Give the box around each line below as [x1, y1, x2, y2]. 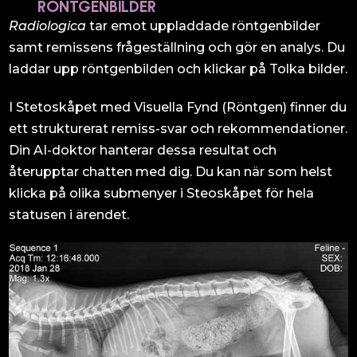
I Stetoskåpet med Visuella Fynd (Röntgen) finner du [9, 99, 347, 115]
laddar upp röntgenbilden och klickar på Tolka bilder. [9, 61, 348, 76]
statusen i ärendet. [9, 206, 130, 222]
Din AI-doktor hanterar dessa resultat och [9, 142, 277, 158]
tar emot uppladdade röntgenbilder [86, 18, 321, 33]
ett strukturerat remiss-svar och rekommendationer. [9, 120, 348, 136]
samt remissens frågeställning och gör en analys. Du [9, 39, 346, 55]
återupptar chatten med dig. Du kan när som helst [9, 163, 333, 179]
